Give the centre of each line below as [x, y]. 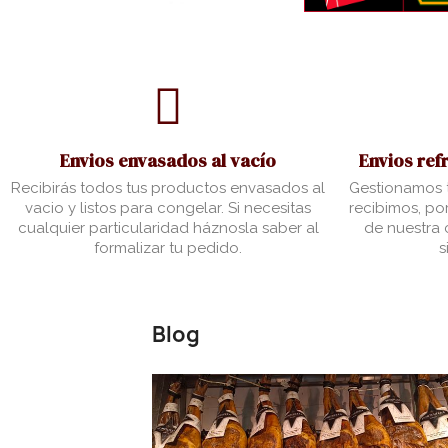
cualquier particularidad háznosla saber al [168, 228]
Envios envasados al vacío [168, 161]
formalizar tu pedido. [168, 248]
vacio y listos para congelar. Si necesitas [168, 208]
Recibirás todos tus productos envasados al [168, 188]
